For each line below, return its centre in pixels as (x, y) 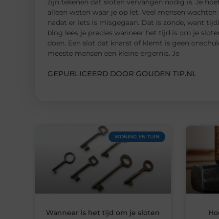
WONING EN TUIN (137, 136)
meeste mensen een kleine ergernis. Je (113, 53)
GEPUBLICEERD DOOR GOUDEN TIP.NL (122, 73)
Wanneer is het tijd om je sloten (103, 212)
